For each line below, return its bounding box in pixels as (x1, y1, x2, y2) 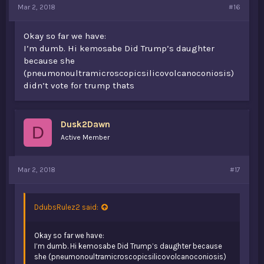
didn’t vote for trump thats (24, 80, 134, 91)
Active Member (61, 133, 110, 141)
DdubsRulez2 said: (34, 202, 98, 212)
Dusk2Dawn (61, 118, 110, 130)
